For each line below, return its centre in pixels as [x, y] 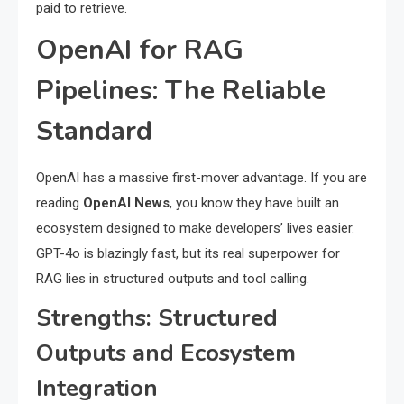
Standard [94, 132]
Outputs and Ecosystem [166, 353]
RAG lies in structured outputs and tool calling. [173, 279]
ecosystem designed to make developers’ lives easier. [195, 229]
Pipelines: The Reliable [181, 91]
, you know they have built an [254, 203]
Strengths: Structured [157, 318]
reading [60, 203]
